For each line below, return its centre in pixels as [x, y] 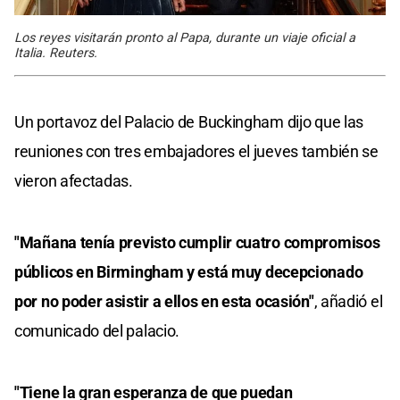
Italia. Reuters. [56, 53]
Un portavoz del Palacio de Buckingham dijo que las [189, 121]
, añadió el [348, 301]
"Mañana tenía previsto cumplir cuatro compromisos [197, 242]
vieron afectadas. [74, 180]
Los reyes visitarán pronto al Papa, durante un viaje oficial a [185, 37]
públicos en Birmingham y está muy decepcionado [189, 271]
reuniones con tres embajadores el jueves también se [196, 151]
